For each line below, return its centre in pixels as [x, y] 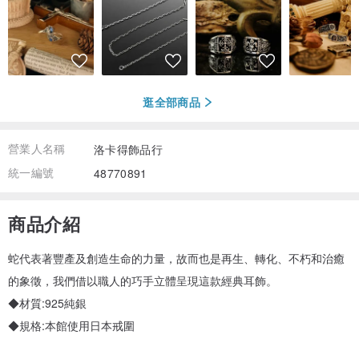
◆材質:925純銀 [47, 303]
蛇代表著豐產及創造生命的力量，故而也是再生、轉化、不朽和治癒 [176, 258]
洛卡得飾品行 [129, 149]
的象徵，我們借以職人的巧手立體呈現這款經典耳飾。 [143, 280]
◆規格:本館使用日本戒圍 [71, 325]
